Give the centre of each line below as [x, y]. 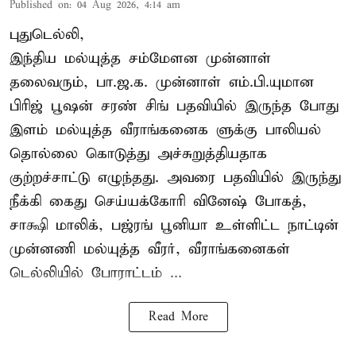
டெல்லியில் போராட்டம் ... [96, 273]
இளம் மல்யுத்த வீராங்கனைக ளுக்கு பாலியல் [165, 130]
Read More [178, 317]
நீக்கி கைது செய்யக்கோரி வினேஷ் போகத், [158, 202]
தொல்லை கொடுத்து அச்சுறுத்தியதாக [138, 154]
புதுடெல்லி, [47, 35]
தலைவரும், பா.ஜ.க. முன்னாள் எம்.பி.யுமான [162, 83]
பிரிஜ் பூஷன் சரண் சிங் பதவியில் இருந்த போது [174, 106]
